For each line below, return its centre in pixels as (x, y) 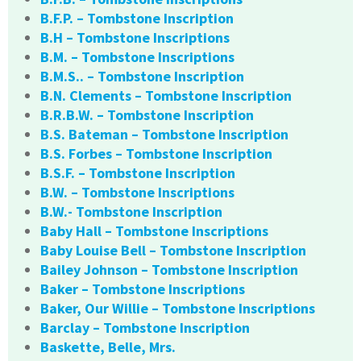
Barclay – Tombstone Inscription (145, 328)
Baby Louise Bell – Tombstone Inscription (173, 251)
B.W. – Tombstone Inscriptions (137, 193)
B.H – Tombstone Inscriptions (135, 38)
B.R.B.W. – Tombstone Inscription (147, 115)
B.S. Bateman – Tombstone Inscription (164, 135)
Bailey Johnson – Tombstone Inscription (169, 270)
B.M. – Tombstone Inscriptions (137, 57)
